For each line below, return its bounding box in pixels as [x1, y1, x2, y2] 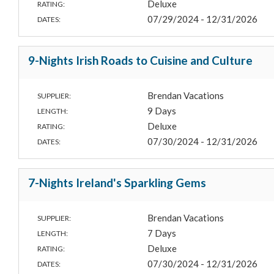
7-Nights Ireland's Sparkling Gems [28, 176, 206, 190]
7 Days [147, 228, 177, 239]
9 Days [147, 105, 177, 117]
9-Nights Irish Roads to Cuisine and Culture [28, 53, 253, 68]
